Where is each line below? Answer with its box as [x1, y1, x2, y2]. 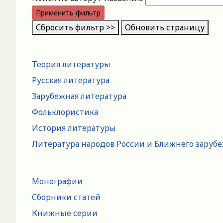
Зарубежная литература [32, 90, 126, 102]
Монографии [32, 175, 83, 187]
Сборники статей [32, 191, 101, 203]
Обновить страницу [125, 21, 205, 33]
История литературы [32, 122, 116, 133]
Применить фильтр [36, 7, 101, 17]
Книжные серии [32, 207, 98, 219]
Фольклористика [32, 106, 98, 117]
